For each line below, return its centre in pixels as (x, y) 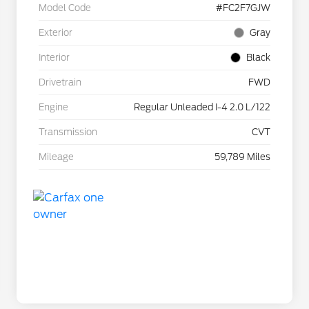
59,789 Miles (242, 157)
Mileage (56, 157)
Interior (54, 57)
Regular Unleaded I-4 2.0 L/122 (202, 107)
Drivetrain (60, 82)
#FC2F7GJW (243, 8)
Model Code (65, 8)
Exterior (56, 32)
